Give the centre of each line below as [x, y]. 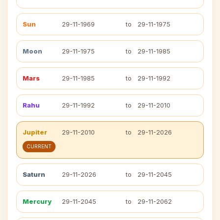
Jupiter [35, 132]
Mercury [37, 201]
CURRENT [39, 146]
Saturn [34, 174]
